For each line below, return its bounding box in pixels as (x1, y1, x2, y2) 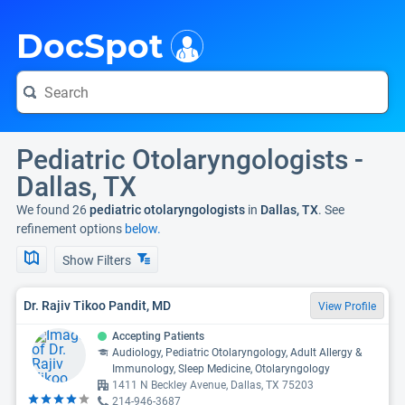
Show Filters (62, 253, 134, 268)
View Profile (318, 300, 376, 313)
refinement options (16, 221, 125, 236)
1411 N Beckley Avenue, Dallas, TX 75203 (112, 379, 314, 391)
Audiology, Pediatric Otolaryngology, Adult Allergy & (112, 346, 362, 359)
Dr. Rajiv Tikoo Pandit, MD (24, 297, 171, 313)
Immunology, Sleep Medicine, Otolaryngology (112, 363, 330, 375)
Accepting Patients (112, 330, 204, 343)
